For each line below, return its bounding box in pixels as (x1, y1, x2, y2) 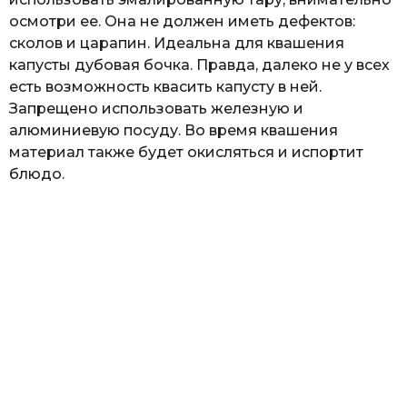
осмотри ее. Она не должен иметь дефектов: (9, 13, 355, 31)
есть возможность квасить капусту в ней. (9, 78, 322, 96)
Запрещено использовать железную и (9, 100, 303, 118)
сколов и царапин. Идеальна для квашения (9, 35, 344, 53)
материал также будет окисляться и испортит (9, 144, 363, 162)
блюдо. (9, 165, 65, 184)
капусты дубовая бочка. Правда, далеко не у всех (9, 56, 390, 74)
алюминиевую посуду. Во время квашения (9, 122, 338, 140)
